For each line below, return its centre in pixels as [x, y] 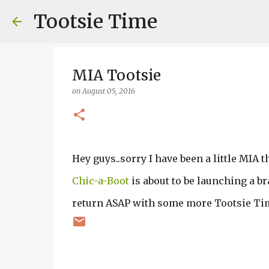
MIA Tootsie [116, 75]
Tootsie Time [95, 22]
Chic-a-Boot [100, 181]
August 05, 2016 [108, 91]
